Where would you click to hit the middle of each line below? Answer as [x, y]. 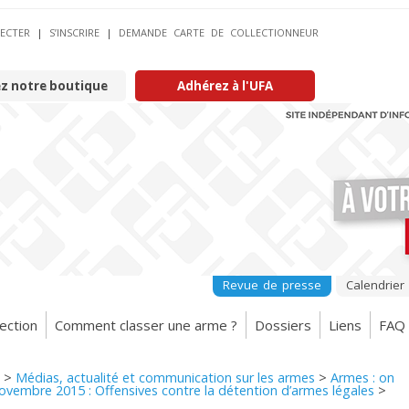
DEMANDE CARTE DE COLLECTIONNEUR [219, 32]
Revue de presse [272, 285]
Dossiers [283, 325]
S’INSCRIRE [74, 32]
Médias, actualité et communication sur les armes [165, 378]
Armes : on [362, 378]
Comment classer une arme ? [146, 325]
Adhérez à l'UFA [225, 86]
